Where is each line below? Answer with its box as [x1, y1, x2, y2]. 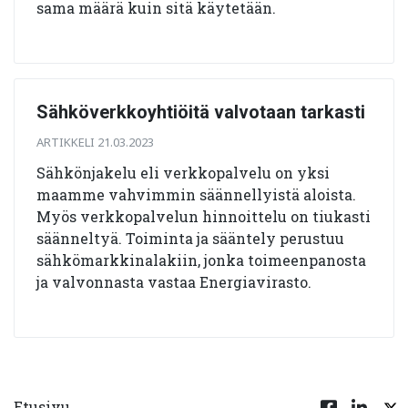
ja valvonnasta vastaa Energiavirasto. [36, 271, 311, 291]
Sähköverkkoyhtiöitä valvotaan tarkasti [36, 100, 365, 123]
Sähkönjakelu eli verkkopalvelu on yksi [36, 162, 330, 182]
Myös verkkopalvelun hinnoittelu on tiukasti [36, 206, 371, 226]
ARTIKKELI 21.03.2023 [36, 133, 154, 150]
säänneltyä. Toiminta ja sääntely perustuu [36, 228, 344, 248]
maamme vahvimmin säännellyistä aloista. [36, 184, 356, 204]
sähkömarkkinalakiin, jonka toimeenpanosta [36, 250, 366, 270]
